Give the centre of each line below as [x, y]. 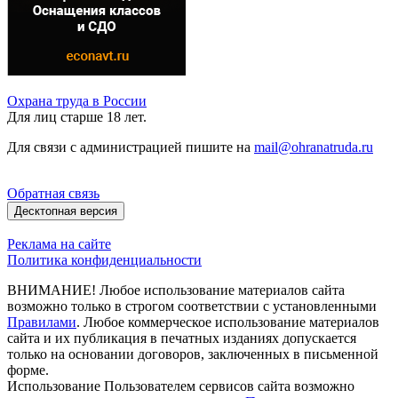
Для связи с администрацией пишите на [131, 147]
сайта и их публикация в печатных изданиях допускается [182, 338]
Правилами [42, 322]
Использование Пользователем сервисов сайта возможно [181, 386]
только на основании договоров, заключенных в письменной [193, 354]
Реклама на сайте [59, 244]
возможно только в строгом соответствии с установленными [192, 306]
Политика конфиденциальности [104, 260]
